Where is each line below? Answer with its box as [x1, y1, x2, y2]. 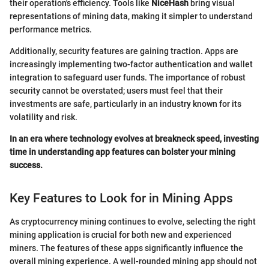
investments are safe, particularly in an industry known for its [10, 99, 241, 109]
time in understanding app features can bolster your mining [10, 147, 235, 157]
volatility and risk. [10, 112, 77, 122]
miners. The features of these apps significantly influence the [10, 243, 243, 253]
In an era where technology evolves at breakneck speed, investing [10, 134, 259, 144]
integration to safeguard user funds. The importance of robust [10, 73, 246, 83]
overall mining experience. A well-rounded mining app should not [10, 256, 257, 266]
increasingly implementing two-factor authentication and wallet [10, 59, 253, 70]
